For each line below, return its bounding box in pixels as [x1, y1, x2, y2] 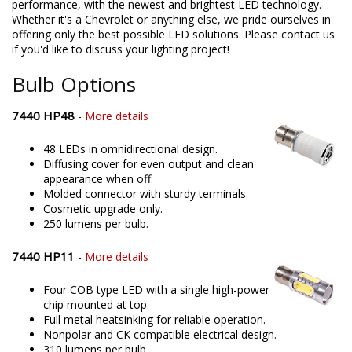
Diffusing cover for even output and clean [43, 156, 254, 171]
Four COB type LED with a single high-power [43, 281, 269, 297]
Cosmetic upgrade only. [43, 200, 163, 216]
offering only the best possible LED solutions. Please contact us [12, 26, 335, 42]
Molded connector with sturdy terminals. [43, 185, 248, 201]
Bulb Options [12, 69, 136, 98]
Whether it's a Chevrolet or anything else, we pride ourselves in [12, 11, 331, 27]
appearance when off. [43, 170, 153, 186]
